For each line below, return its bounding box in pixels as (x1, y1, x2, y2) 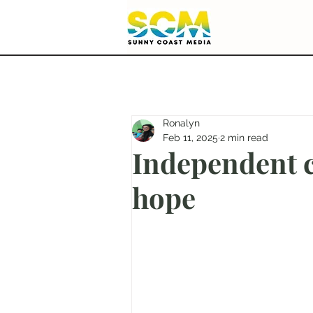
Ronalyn (163, 117, 200, 129)
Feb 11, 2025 (163, 132, 218, 143)
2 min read (220, 132, 268, 143)
